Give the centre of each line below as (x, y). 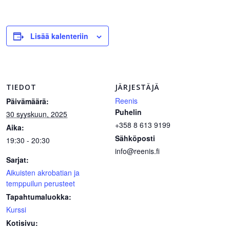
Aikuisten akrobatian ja (43, 172)
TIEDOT (21, 87)
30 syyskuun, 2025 (37, 114)
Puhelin (128, 112)
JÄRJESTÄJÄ (137, 87)
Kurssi (16, 209)
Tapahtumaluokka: (39, 197)
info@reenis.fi (137, 151)
